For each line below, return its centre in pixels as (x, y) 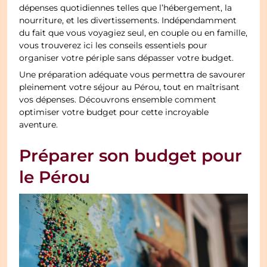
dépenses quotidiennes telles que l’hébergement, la (126, 8)
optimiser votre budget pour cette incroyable (114, 112)
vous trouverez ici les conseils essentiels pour (114, 46)
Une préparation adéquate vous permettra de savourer (133, 75)
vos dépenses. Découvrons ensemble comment (118, 100)
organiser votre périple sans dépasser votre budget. (127, 58)
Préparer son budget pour (131, 156)
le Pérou (55, 178)
